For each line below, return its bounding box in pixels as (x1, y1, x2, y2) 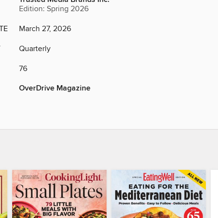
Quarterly (19, 44, 51, 54)
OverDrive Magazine (19, 83, 91, 94)
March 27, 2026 (19, 24, 71, 34)
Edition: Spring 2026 (19, 4, 89, 14)
